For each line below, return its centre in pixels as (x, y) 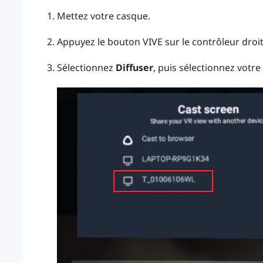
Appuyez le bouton (100, 42)
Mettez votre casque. (103, 16)
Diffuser (134, 68)
